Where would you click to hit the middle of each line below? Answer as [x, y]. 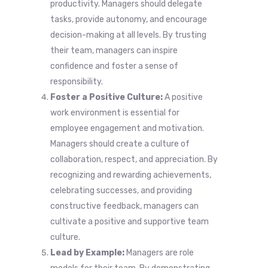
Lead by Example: [87, 252]
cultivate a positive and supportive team [130, 221]
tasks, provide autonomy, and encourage [129, 19]
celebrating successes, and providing [121, 190]
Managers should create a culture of [120, 144]
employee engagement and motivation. [127, 128]
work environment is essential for [115, 112]
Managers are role [159, 252]
